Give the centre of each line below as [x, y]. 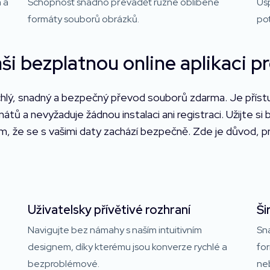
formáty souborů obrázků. [83, 19]
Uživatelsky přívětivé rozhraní [109, 209]
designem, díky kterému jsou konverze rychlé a [127, 246]
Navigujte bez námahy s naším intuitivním [115, 230]
